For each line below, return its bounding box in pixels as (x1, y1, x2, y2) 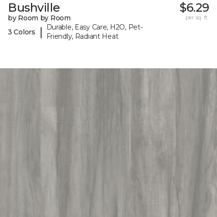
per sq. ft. (185, 14, 209, 21)
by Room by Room (8, 14, 71, 23)
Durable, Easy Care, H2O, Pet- (46, 23, 143, 32)
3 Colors (8, 27, 35, 36)
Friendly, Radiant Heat (46, 32, 119, 41)
